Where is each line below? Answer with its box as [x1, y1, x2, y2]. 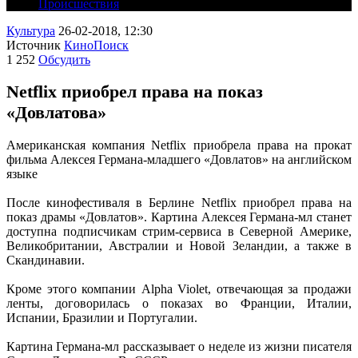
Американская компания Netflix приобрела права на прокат [6, 137, 352, 152]
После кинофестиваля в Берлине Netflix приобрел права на [6, 195, 352, 209]
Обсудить [38, 53, 90, 66]
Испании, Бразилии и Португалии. [6, 310, 197, 324]
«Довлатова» [6, 102, 106, 123]
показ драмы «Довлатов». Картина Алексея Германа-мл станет [6, 209, 352, 224]
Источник [6, 38, 61, 52]
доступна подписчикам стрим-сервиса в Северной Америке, [6, 224, 352, 238]
